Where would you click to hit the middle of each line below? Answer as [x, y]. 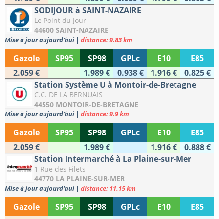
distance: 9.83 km [107, 40]
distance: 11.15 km [108, 188]
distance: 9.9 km [105, 114]
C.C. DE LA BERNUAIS [68, 95]
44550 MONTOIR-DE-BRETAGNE [86, 105]
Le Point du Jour [60, 21]
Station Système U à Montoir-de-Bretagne [115, 85]
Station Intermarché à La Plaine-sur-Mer [113, 159]
